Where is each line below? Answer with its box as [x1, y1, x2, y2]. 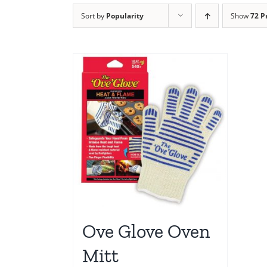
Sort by [81, 11, 106, 21]
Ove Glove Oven [82, 220, 210, 243]
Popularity [106, 11, 144, 21]
